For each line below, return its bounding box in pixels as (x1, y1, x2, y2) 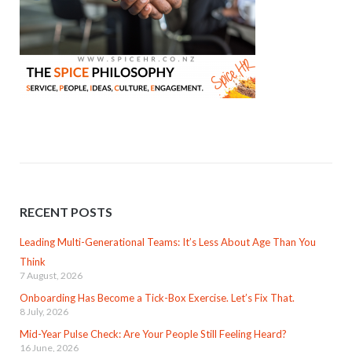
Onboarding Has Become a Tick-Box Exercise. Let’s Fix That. (19, 291, 295, 304)
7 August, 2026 (19, 269, 82, 282)
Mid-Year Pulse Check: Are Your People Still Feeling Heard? (19, 327, 287, 340)
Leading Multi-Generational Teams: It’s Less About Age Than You (19, 236, 316, 249)
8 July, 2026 (19, 305, 68, 317)
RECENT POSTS (19, 203, 112, 219)
